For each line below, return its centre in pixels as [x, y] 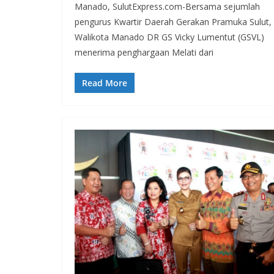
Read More [105, 83]
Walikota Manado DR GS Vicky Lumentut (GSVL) [169, 37]
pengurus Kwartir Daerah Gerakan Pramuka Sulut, [173, 22]
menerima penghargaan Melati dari [144, 53]
